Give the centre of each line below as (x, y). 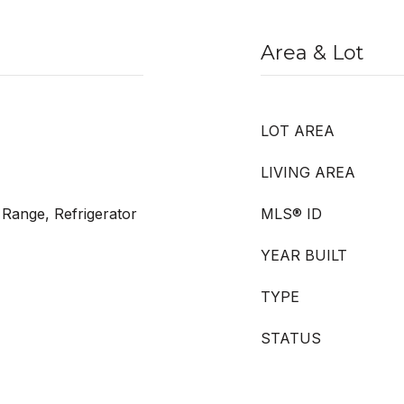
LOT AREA (298, 131)
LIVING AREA (308, 172)
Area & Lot (312, 53)
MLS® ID (291, 214)
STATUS (291, 338)
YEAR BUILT (304, 255)
